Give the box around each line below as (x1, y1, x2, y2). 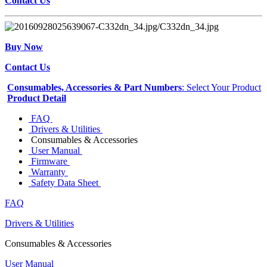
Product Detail (7, 92, 66, 103)
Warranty (29, 166, 68, 177)
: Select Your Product (182, 82, 261, 92)
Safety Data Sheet (29, 177, 101, 188)
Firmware (29, 156, 70, 166)
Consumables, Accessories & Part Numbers (7, 82, 182, 92)
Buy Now (5, 41, 43, 52)
